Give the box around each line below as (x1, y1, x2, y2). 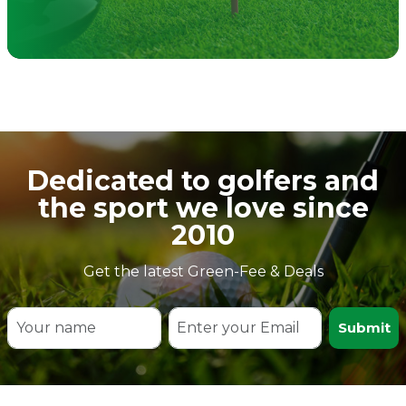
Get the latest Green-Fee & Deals (82, 262, 324, 280)
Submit (337, 318, 391, 336)
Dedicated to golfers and (27, 163, 379, 198)
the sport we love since (37, 190, 369, 225)
